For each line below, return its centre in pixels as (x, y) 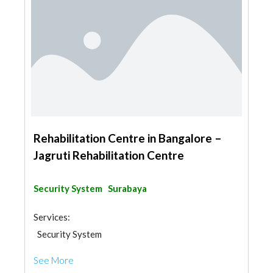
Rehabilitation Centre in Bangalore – (128, 138)
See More (54, 260)
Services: (52, 217)
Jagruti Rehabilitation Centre (109, 155)
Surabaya (127, 188)
